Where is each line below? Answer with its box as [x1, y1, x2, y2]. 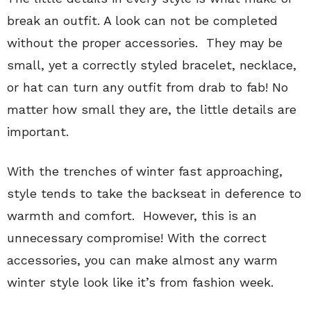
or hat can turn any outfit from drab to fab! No [7, 79, 288, 94]
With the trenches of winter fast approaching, [7, 163, 283, 178]
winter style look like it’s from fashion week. [7, 274, 274, 289]
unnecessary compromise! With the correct [7, 230, 267, 245]
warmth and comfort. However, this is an [7, 208, 257, 223]
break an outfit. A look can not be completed [7, 12, 278, 28]
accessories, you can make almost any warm [7, 252, 278, 267]
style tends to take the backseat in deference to [7, 185, 301, 201]
